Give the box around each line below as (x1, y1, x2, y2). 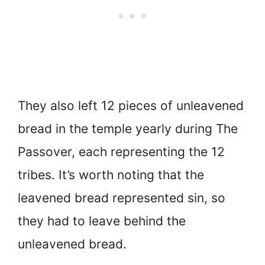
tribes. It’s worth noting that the (18, 167, 204, 182)
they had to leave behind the (18, 213, 186, 228)
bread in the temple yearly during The (18, 121, 238, 136)
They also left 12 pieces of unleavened (18, 98, 244, 113)
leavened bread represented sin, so (18, 190, 225, 205)
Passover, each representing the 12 (18, 144, 225, 159)
